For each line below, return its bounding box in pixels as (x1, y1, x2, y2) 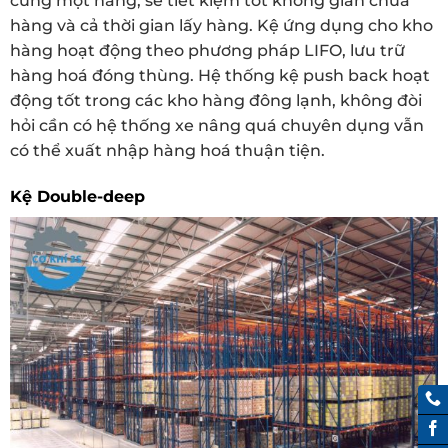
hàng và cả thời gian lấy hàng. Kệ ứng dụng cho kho (10, 16, 433, 36)
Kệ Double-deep (10, 186, 145, 206)
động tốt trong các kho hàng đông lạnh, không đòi (10, 91, 422, 111)
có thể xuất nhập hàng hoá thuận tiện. (10, 141, 325, 161)
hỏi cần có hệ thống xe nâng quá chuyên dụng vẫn (10, 116, 424, 136)
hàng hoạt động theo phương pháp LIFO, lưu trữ (10, 41, 405, 61)
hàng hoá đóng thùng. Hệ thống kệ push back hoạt (10, 66, 430, 86)
